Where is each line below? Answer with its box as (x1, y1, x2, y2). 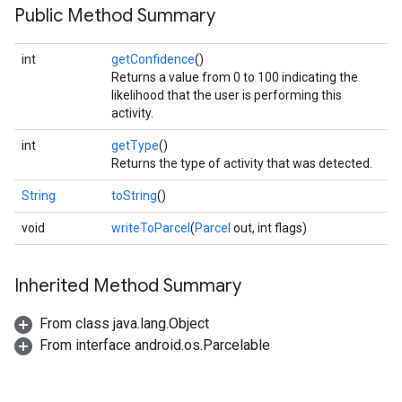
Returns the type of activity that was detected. (111, 156, 372, 170)
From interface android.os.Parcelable (39, 336, 270, 354)
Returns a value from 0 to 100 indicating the (111, 70, 358, 84)
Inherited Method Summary (14, 275, 241, 297)
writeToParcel (111, 221, 190, 235)
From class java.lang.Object (39, 315, 209, 332)
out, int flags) (231, 221, 307, 235)
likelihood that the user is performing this (111, 88, 342, 102)
